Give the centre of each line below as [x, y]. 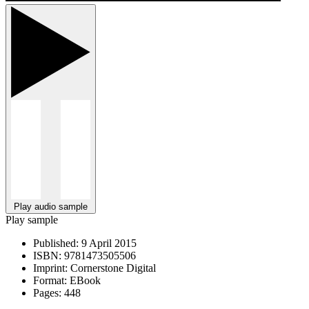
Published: [56, 243]
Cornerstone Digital [112, 268]
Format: [50, 280]
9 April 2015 [108, 243]
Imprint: [50, 268]
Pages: [47, 292]
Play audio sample [51, 206]
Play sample [32, 219]
